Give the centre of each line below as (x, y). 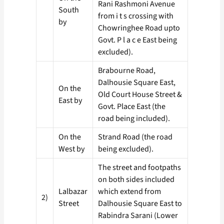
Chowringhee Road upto (139, 28)
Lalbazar (73, 192)
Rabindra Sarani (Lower (138, 216)
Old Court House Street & (140, 95)
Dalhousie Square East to (140, 204)
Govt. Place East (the (132, 107)
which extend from (129, 192)
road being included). (134, 119)
